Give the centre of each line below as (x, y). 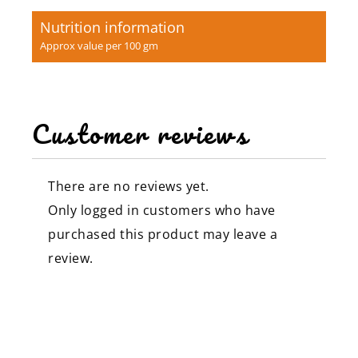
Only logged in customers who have (162, 210)
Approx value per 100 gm (99, 45)
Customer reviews (141, 133)
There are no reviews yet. (129, 186)
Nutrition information (112, 27)
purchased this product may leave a (163, 234)
